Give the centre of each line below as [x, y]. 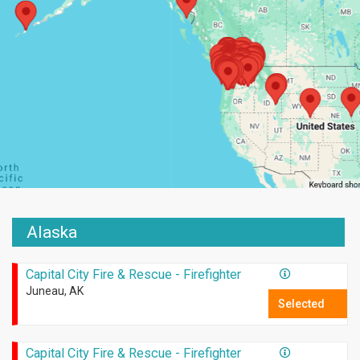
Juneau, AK [54, 291]
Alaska [52, 233]
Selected [302, 304]
